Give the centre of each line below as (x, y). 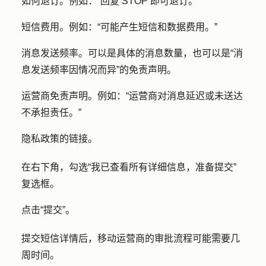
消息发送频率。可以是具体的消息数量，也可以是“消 (132, 53)
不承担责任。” (51, 113)
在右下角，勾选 (55, 167)
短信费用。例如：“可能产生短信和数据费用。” (119, 27)
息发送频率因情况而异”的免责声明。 (99, 70)
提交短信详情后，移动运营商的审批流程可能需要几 (131, 238)
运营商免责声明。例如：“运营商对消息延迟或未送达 (132, 96)
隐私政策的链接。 (61, 139)
